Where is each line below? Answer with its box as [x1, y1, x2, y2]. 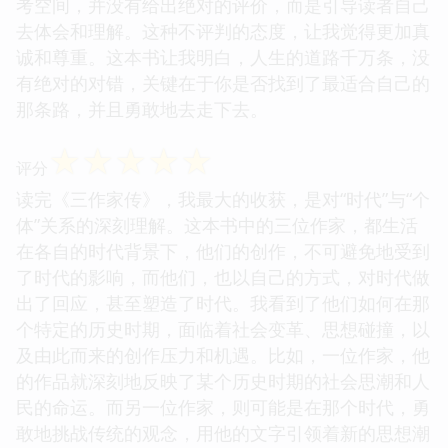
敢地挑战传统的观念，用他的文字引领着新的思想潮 [16, 420, 430, 445]
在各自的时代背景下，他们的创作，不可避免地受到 [16, 238, 430, 263]
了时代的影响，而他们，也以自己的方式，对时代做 [16, 264, 430, 289]
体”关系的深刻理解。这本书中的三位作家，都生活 [16, 212, 418, 237]
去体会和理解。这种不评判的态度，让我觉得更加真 [16, 18, 430, 43]
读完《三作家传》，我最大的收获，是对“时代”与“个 [16, 186, 430, 211]
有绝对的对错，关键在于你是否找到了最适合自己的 [16, 70, 430, 95]
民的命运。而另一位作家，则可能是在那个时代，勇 [16, 394, 430, 419]
